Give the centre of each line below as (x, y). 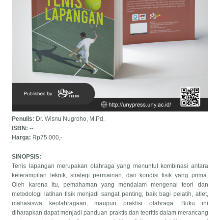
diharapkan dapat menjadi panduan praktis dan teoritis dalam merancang (110, 212)
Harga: (22, 137)
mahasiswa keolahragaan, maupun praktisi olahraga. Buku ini (110, 203)
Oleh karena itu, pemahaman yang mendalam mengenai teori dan (110, 184)
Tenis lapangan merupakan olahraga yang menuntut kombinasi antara (110, 166)
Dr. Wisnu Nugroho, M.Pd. (70, 119)
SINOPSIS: (27, 156)
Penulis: (24, 119)
